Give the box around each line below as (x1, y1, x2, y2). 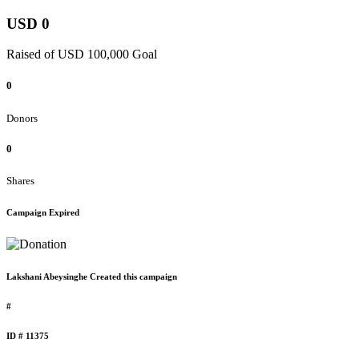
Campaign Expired (6, 207, 79, 217)
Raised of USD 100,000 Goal (6, 47, 157, 62)
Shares (6, 174, 34, 187)
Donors (6, 111, 38, 124)
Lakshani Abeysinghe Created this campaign (6, 271, 177, 281)
